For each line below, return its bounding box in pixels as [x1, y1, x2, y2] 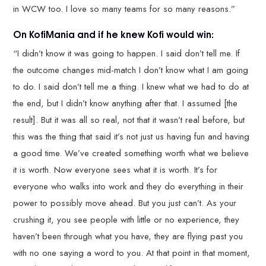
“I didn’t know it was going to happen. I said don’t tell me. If [13, 46, 240, 60]
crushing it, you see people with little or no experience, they [13, 213, 240, 226]
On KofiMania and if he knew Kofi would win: [13, 27, 214, 42]
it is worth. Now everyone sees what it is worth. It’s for [13, 163, 218, 176]
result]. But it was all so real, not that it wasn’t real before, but [13, 113, 245, 126]
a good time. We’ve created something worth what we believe [13, 146, 249, 160]
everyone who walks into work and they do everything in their [13, 179, 244, 193]
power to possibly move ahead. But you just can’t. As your [13, 196, 237, 210]
